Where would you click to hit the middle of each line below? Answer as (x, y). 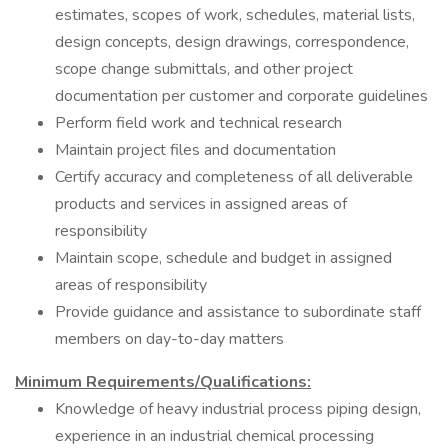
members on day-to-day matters (169, 339)
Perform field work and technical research (198, 123)
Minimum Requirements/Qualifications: (163, 382)
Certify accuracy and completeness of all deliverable (234, 177)
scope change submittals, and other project (204, 69)
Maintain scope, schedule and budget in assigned (223, 258)
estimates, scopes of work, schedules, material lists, (235, 15)
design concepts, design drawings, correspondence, (232, 42)
